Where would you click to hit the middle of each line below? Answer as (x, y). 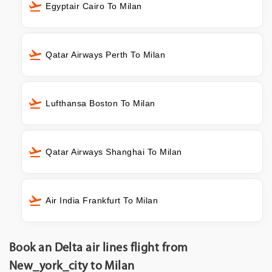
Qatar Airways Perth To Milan (105, 55)
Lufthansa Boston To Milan (100, 104)
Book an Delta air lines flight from (99, 249)
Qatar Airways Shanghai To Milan (114, 152)
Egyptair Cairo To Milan (94, 6)
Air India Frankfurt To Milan (102, 201)
